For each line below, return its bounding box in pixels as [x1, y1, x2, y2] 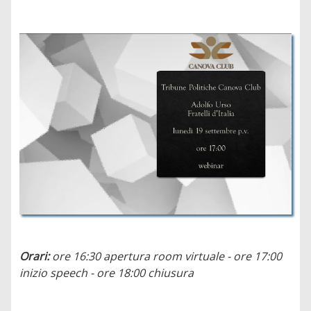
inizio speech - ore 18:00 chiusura [19, 264, 194, 280]
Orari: [19, 248, 53, 264]
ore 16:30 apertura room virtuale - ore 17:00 [52, 248, 283, 264]
